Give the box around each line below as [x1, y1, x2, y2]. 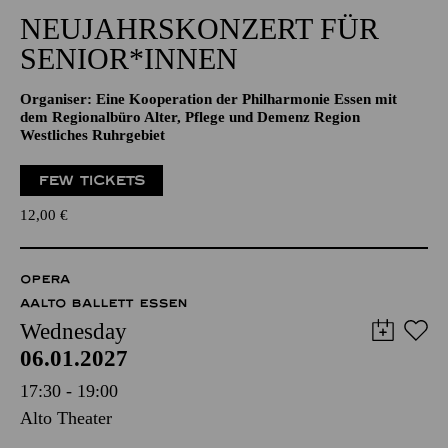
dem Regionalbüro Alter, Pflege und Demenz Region [20, 109, 360, 125]
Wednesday [20, 319, 127, 344]
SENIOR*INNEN [20, 42, 238, 75]
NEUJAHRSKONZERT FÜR [20, 12, 379, 45]
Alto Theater [20, 408, 112, 428]
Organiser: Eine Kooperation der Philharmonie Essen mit [20, 91, 397, 107]
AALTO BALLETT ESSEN [20, 296, 187, 310]
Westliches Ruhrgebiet [20, 127, 165, 143]
